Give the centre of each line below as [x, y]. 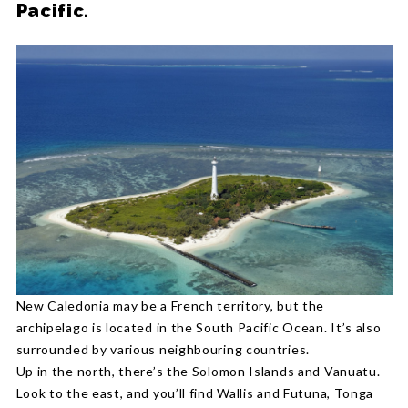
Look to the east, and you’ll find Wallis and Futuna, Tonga [195, 393]
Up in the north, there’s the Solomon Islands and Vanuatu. [198, 371]
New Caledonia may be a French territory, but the [170, 305]
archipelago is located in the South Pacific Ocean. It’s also [199, 327]
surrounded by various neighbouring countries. [163, 349]
